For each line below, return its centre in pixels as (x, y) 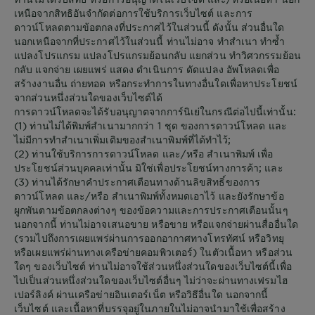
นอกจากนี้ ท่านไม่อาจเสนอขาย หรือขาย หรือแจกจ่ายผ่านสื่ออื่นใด (156, 224)
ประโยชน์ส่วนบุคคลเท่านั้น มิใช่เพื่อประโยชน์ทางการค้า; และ (149, 167)
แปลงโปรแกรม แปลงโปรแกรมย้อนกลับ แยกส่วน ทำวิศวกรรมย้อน (157, 55)
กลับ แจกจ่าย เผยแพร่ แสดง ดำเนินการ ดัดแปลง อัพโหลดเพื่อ (147, 69)
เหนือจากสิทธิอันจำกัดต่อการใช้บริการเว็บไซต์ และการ (134, 13)
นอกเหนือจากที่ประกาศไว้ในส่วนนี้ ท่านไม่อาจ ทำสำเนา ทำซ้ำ (150, 41)
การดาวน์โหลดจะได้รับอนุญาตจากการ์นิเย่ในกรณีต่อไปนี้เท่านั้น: (155, 111)
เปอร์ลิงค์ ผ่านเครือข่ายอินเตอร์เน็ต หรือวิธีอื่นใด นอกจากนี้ (141, 294)
